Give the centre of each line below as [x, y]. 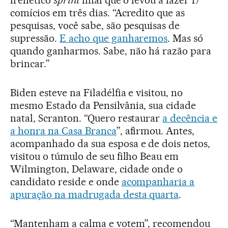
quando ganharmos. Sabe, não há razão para [111, 51]
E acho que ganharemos [113, 38]
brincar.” [30, 63]
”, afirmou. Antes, [155, 131]
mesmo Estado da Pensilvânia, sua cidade [103, 105]
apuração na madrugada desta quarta [95, 194]
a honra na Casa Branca [63, 131]
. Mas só [186, 38]
